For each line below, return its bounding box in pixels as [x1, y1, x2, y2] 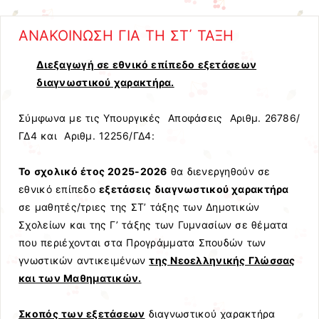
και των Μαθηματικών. [19, 272, 142, 285]
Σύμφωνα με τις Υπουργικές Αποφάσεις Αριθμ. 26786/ [19, 111, 300, 124]
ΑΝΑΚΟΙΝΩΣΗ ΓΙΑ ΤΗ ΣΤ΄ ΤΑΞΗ [19, 27, 234, 45]
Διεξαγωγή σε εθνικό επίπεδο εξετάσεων [36, 58, 257, 70]
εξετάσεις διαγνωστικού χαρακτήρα [99, 183, 289, 196]
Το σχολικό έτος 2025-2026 [19, 165, 167, 178]
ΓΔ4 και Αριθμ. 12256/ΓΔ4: [19, 129, 155, 142]
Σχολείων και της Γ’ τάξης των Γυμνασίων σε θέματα [19, 219, 288, 231]
